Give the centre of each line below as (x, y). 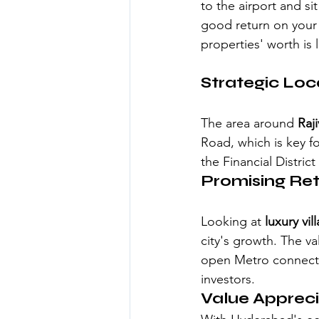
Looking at (233, 221)
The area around (249, 123)
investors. (228, 279)
